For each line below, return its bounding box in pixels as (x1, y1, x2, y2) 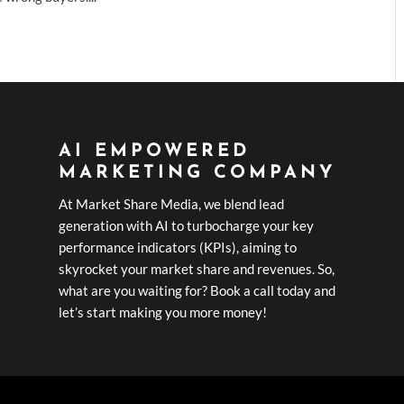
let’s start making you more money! (58, 303, 267, 320)
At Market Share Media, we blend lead (58, 195, 284, 212)
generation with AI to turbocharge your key (58, 216, 314, 234)
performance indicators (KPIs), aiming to (58, 238, 297, 255)
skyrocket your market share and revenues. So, (58, 260, 335, 277)
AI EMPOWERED (58, 142, 250, 161)
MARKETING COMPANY (58, 163, 335, 182)
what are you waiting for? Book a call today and (58, 281, 335, 298)
